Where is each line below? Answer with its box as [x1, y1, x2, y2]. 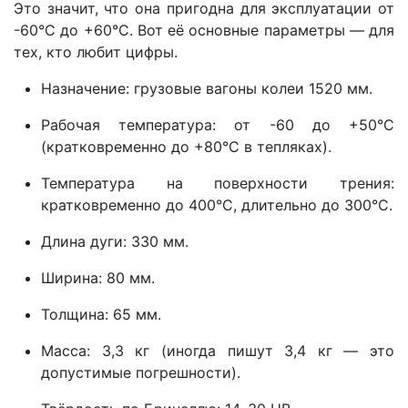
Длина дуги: [41, 231, 127, 250]
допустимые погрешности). [41, 362, 240, 382]
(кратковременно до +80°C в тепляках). [41, 137, 331, 156]
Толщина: [41, 304, 108, 323]
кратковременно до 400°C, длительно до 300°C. [41, 195, 393, 214]
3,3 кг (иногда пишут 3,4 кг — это [90, 341, 394, 360]
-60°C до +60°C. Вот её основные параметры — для [14, 20, 394, 39]
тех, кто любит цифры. [14, 42, 178, 61]
